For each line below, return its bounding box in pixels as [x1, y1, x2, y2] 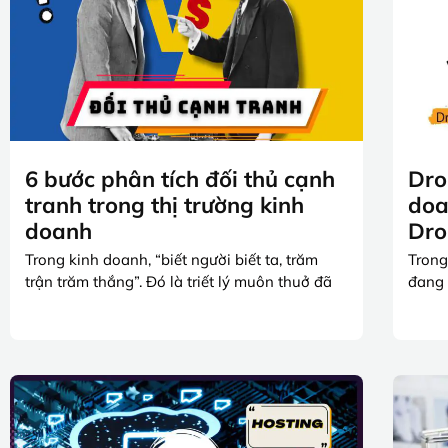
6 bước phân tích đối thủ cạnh [25, 165, 335, 194]
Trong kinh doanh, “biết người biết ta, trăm [25, 250, 318, 270]
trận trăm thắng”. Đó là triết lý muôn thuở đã [25, 272, 332, 292]
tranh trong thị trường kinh [25, 191, 304, 220]
